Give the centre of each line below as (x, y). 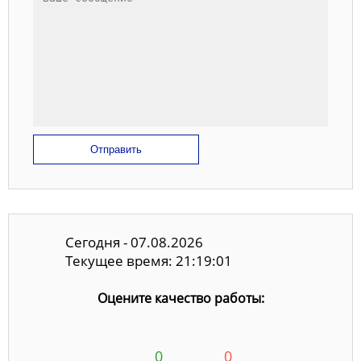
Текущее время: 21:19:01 (149, 261)
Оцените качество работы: (180, 298)
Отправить (116, 149)
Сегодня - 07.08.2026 (134, 243)
